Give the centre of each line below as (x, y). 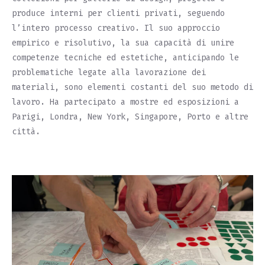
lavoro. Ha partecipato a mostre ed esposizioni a (125, 102)
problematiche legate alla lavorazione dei (109, 73)
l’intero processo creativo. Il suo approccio (116, 28)
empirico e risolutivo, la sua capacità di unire (123, 43)
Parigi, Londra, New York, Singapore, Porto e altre (130, 117)
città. (28, 132)
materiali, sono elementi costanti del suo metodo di (132, 88)
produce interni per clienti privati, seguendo (118, 14)
